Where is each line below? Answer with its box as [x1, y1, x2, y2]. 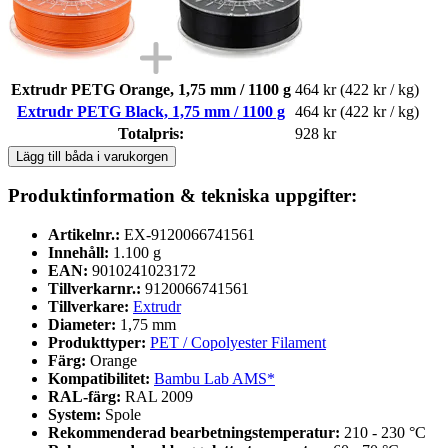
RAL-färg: [48, 388, 125, 406]
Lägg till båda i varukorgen [16, 148, 168, 164]
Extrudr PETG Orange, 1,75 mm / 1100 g [11, 80, 291, 98]
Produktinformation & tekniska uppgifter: [8, 185, 357, 207]
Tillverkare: [48, 298, 129, 316]
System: [48, 406, 105, 424]
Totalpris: [118, 124, 184, 142]
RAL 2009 [125, 388, 193, 406]
